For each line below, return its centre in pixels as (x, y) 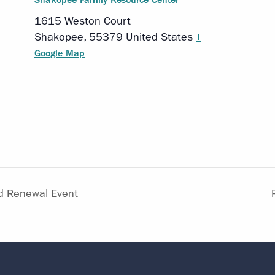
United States (159, 37)
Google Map (60, 53)
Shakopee (59, 37)
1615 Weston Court (83, 21)
